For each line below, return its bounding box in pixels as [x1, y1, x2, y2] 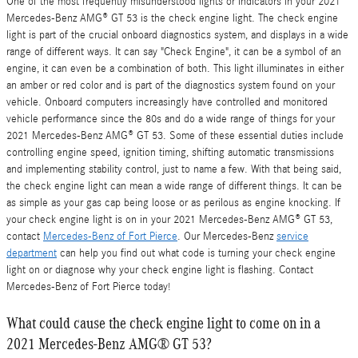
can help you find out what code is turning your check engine [57, 246, 336, 260]
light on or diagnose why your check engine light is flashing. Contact [6, 263, 313, 276]
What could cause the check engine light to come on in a [6, 313, 320, 332]
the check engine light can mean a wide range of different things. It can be [6, 179, 342, 193]
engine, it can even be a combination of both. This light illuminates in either [6, 62, 344, 75]
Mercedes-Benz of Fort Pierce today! [6, 280, 170, 293]
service [276, 229, 308, 243]
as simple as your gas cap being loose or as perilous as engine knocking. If [6, 196, 340, 209]
